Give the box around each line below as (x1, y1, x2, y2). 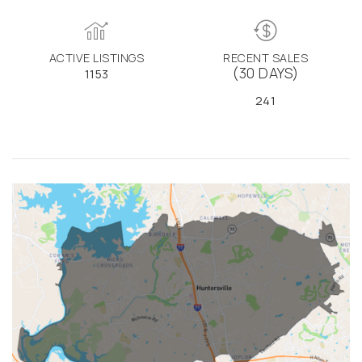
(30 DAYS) (232, 62, 299, 82)
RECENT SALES (223, 49, 308, 65)
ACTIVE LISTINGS (48, 49, 145, 65)
